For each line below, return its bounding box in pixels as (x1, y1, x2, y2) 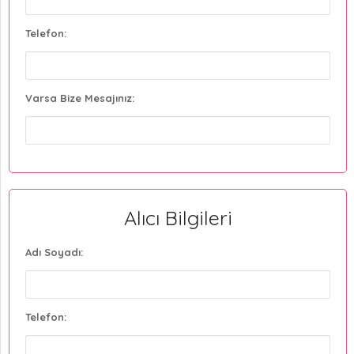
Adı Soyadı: (25, 245, 83, 258)
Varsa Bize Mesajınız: (25, 91, 134, 104)
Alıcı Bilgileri (123, 205, 232, 230)
